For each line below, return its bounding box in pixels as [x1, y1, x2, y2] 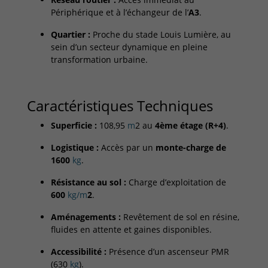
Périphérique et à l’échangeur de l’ [51, 7, 188, 19]
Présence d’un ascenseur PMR [106, 246, 229, 258]
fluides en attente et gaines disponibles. [51, 224, 212, 236]
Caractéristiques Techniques [27, 96, 213, 116]
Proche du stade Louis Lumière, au [90, 29, 231, 41]
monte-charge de [156, 142, 226, 154]
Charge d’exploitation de [126, 176, 226, 188]
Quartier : [51, 29, 90, 41]
